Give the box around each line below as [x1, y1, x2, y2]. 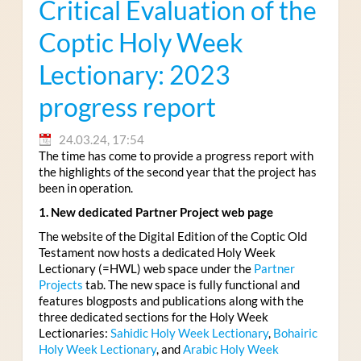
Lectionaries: [38, 325, 110, 340]
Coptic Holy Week [38, 27, 243, 58]
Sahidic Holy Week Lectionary [110, 325, 268, 340]
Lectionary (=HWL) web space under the [38, 260, 254, 276]
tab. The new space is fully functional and [82, 276, 300, 292]
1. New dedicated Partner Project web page [38, 204, 273, 219]
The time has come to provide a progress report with [38, 147, 313, 163]
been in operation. [38, 180, 135, 195]
